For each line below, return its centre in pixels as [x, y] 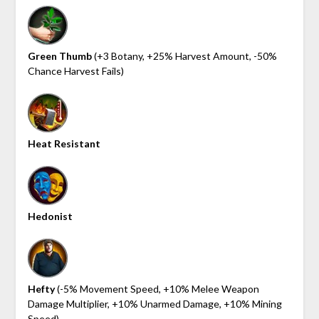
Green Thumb [59, 56]
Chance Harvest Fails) [75, 70]
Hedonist [50, 216]
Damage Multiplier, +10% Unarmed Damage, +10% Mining [155, 303]
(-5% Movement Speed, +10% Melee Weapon [157, 288]
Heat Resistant [64, 143]
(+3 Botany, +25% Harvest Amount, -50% [184, 56]
